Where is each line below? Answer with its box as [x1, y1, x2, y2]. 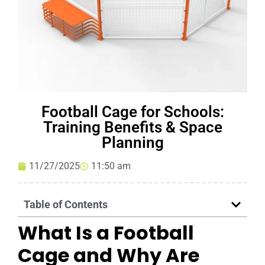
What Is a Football [18, 219, 194, 246]
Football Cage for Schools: [41, 103, 224, 121]
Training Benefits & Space [43, 118, 222, 136]
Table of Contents [24, 198, 108, 211]
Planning [101, 134, 164, 151]
